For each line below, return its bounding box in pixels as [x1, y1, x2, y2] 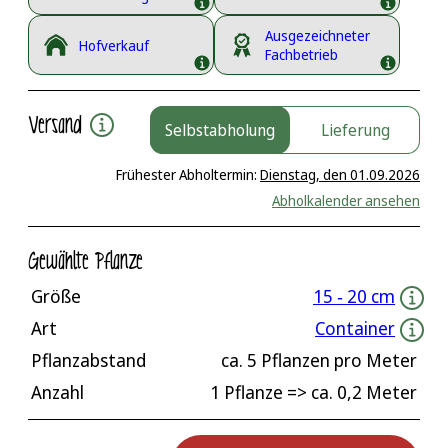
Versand [28, 108, 90, 144]
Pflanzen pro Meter [257, 348, 417, 373]
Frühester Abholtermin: [116, 165, 260, 185]
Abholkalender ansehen [272, 191, 420, 211]
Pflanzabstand [31, 348, 146, 373]
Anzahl [31, 380, 84, 405]
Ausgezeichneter [265, 26, 370, 46]
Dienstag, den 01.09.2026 [260, 165, 420, 185]
